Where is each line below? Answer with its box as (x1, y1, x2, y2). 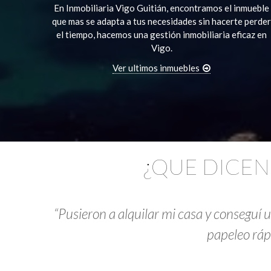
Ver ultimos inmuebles (113, 62, 200, 74)
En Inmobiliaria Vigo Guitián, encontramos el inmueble (54, 2, 269, 14)
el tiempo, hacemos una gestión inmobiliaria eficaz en (56, 29, 267, 41)
